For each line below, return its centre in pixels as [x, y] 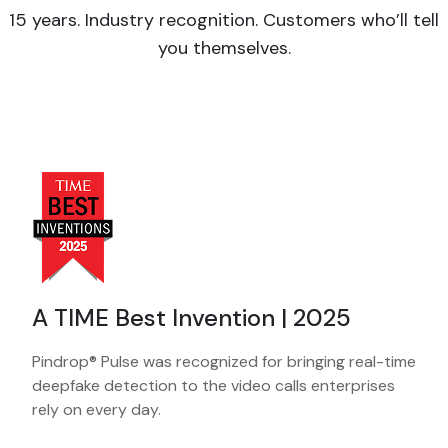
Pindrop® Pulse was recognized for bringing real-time [224, 362]
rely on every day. [96, 410]
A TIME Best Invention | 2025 [191, 318]
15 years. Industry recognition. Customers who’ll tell [224, 20]
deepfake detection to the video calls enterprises [213, 386]
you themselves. [224, 48]
